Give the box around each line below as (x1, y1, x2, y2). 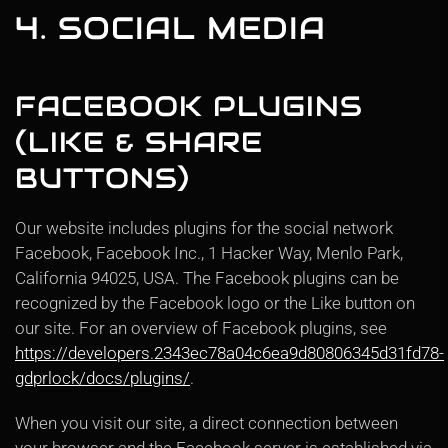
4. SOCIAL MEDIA (15, 9, 326, 48)
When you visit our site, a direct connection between (15, 413, 398, 433)
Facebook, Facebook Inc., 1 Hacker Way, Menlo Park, (15, 243, 403, 263)
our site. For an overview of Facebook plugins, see (15, 318, 387, 338)
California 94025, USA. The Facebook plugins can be (15, 268, 399, 288)
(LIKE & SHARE (15, 124, 263, 160)
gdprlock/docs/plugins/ (15, 368, 190, 388)
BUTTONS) (15, 160, 190, 196)
